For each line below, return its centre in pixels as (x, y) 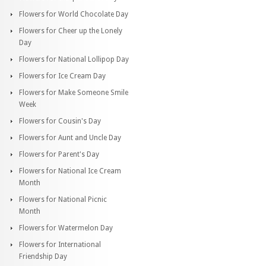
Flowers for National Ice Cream (70, 171)
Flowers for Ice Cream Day (62, 76)
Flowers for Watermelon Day (66, 228)
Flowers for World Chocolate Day (74, 14)
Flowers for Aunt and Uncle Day (70, 137)
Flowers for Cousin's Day (60, 121)
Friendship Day (43, 256)
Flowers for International (60, 244)
